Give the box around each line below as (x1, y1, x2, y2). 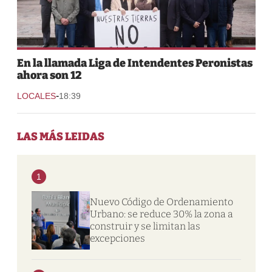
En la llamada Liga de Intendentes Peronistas (16, 56, 253, 70)
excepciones (89, 232, 145, 244)
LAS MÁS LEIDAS (16, 129, 104, 143)
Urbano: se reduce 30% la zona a (89, 208, 233, 220)
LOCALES (16, 90, 56, 101)
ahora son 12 (16, 68, 81, 82)
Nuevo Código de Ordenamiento (89, 195, 233, 208)
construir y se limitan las (89, 220, 200, 232)
